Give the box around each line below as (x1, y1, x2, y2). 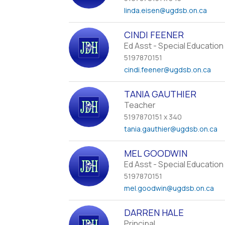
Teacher (124, 99, 156, 110)
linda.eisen (124, 6, 160, 15)
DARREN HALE (124, 206, 184, 218)
